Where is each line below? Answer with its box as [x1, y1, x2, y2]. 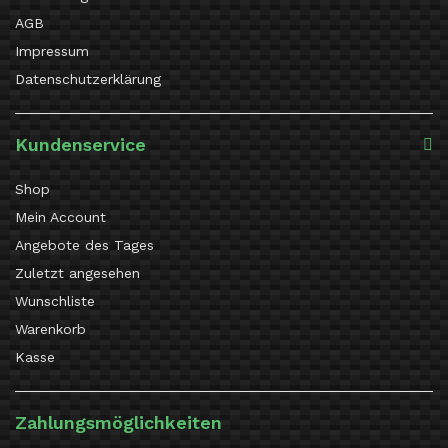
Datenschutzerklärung [15, 71, 161, 88]
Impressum [15, 43, 89, 60]
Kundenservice [15, 134, 146, 156]
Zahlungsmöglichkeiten [15, 412, 222, 434]
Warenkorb [15, 321, 86, 338]
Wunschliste [15, 293, 95, 310]
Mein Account [15, 209, 106, 226]
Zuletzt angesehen [15, 265, 140, 282]
